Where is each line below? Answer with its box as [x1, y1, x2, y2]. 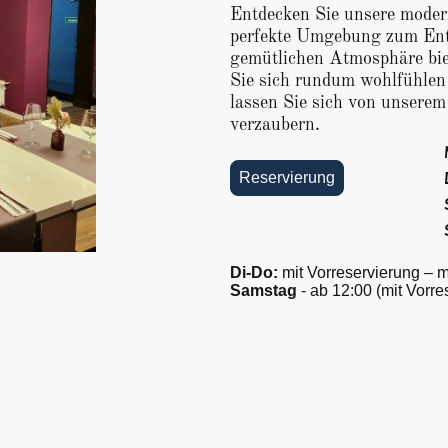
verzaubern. [230, 116, 320, 135]
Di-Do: [230, 264, 282, 282]
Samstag [230, 282, 297, 300]
